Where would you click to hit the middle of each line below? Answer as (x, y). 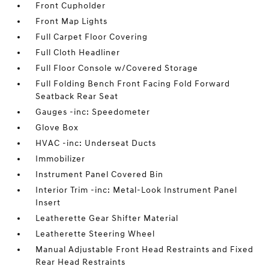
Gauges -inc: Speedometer (93, 112)
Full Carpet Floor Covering (92, 37)
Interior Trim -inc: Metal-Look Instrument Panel (137, 190)
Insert (48, 203)
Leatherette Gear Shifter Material (107, 218)
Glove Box (57, 128)
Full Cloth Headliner (78, 53)
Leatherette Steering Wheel (95, 234)
